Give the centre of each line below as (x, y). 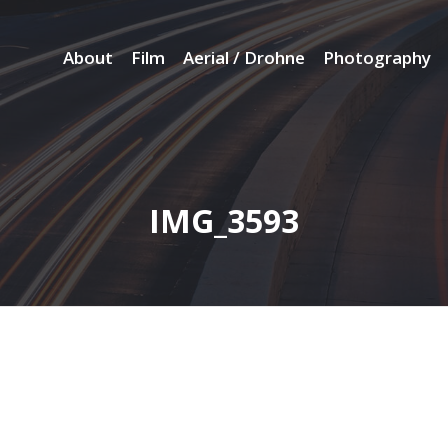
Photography (377, 57)
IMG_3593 (224, 220)
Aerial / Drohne (244, 57)
